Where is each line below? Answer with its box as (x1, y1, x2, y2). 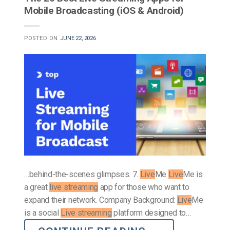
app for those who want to (98, 182, 189, 192)
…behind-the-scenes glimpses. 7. (24, 169, 140, 179)
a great (24, 182, 50, 192)
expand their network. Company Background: (24, 195, 177, 205)
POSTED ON (24, 34, 60, 42)
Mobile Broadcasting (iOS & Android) (24, 4, 184, 16)
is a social (24, 207, 61, 218)
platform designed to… (111, 207, 191, 218)
